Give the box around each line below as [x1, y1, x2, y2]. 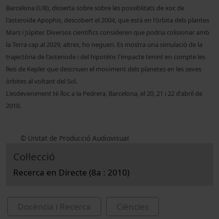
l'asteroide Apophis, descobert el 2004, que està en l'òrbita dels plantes [6, 16, 209, 25]
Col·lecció [13, 150, 55, 164]
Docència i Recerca [18, 201, 91, 213]
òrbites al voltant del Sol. [6, 77, 77, 86]
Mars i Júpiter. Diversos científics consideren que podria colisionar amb [6, 28, 209, 37]
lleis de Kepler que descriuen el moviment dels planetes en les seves [6, 65, 201, 74]
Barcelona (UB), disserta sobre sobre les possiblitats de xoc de [6, 3, 184, 13]
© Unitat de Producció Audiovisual [21, 133, 129, 143]
